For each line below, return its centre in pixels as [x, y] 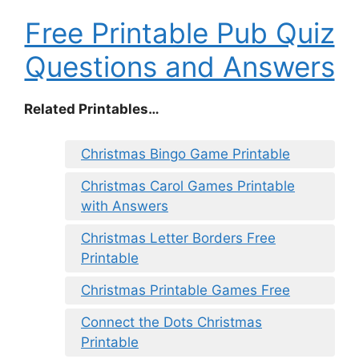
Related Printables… [92, 109]
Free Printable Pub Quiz [179, 33]
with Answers [125, 206]
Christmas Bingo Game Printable [186, 153]
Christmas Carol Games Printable [188, 186]
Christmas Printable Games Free [186, 290]
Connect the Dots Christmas [171, 322]
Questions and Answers [179, 67]
